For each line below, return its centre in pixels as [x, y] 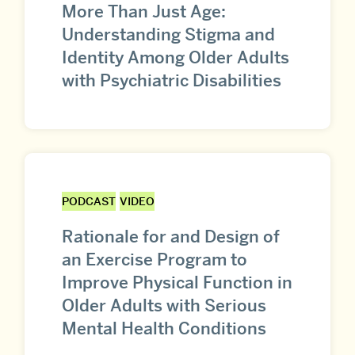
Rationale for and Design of [171, 237]
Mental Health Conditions [164, 329]
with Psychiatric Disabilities [172, 80]
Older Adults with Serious [164, 306]
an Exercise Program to [155, 260]
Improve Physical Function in [177, 283]
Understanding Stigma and [168, 34]
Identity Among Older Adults [176, 57]
